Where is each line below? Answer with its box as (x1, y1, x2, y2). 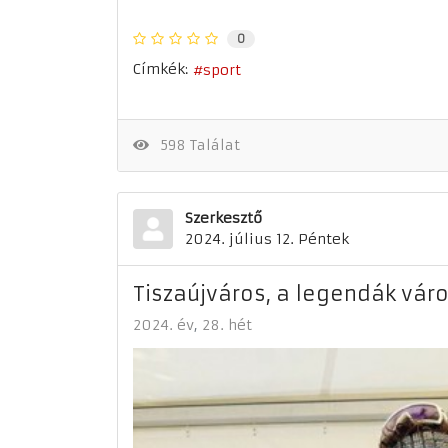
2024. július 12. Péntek (185, 230, 349, 249)
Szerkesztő (185, 209, 262, 228)
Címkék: (133, 60, 188, 79)
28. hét (202, 316, 252, 335)
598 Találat (151, 136, 240, 155)
